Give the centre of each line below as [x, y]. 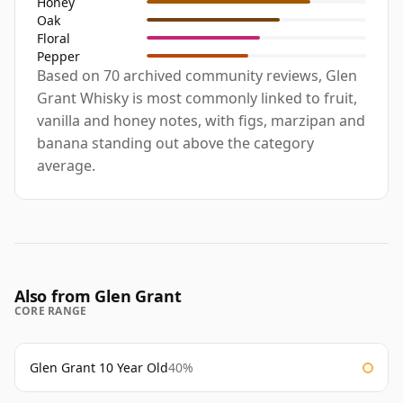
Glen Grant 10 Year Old [99, 368]
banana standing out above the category [175, 143]
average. [66, 166]
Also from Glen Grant [98, 296]
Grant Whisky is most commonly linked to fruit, [197, 99]
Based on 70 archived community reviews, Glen [197, 76]
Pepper [58, 56]
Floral [54, 38]
